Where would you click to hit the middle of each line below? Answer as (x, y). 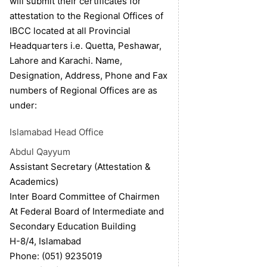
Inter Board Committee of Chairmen (85, 197)
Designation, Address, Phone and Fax (89, 76)
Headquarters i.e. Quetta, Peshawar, (86, 46)
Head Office (78, 132)
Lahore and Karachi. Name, (66, 61)
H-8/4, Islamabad (45, 241)
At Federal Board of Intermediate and (87, 212)
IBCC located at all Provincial (70, 31)
